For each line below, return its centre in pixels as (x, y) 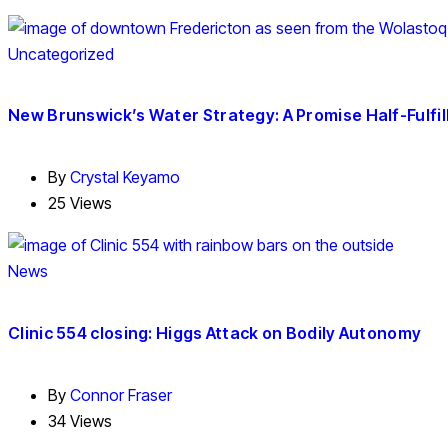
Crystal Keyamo (125, 177)
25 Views (80, 203)
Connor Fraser (121, 394)
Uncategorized (61, 53)
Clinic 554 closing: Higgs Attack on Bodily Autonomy (215, 332)
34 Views (80, 420)
